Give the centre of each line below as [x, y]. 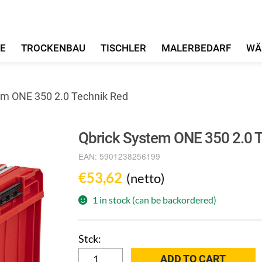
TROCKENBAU [54, 48]
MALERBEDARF [196, 48]
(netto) [146, 178]
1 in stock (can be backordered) [155, 200]
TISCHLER [123, 48]
